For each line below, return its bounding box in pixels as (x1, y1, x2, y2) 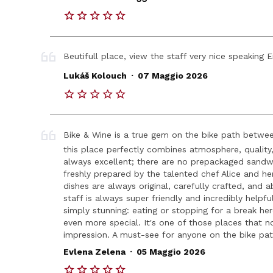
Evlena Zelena (63, 247, 126, 257)
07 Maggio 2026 (137, 71, 208, 81)
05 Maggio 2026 (136, 247, 205, 257)
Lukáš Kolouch (63, 71, 127, 81)
